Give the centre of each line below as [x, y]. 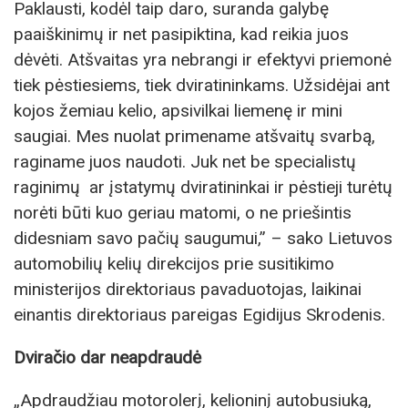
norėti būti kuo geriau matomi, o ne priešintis [183, 212]
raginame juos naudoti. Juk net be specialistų [185, 161]
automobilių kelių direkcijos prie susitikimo [174, 263]
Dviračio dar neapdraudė [107, 357]
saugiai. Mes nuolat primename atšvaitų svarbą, [194, 136]
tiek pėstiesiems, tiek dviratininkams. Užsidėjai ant [202, 85]
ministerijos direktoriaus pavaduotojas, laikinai [188, 289]
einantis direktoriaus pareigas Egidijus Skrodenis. [199, 314]
